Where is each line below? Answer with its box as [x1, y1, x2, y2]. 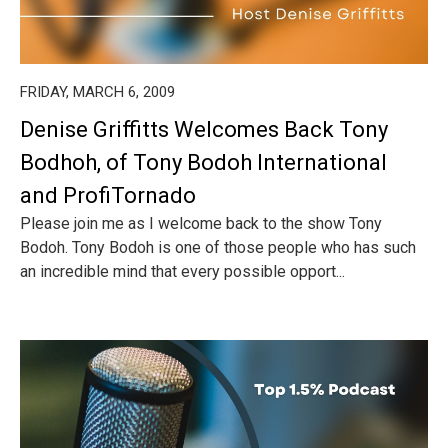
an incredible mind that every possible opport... [20, 262, 345, 281]
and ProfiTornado [20, 183, 196, 208]
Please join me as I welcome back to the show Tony [20, 214, 382, 233]
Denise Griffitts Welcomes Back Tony [20, 117, 388, 142]
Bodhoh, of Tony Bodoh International [20, 150, 387, 175]
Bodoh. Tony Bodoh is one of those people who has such [20, 238, 416, 257]
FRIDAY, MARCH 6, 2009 [20, 83, 175, 101]
